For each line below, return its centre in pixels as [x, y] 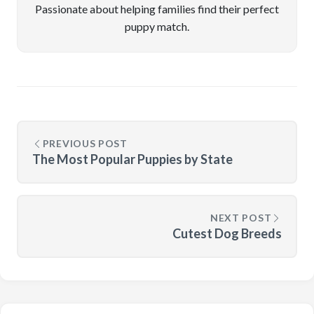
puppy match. [157, 26]
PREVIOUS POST [85, 143]
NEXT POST [241, 218]
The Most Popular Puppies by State [132, 159]
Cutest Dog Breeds [227, 233]
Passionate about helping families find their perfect [157, 9]
